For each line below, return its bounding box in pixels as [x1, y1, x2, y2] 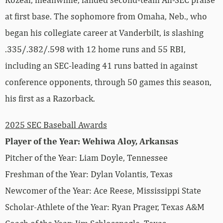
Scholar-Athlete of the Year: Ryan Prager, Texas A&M [5, 201, 205, 212]
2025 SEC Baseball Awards [5, 119, 107, 130]
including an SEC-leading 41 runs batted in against [5, 60, 198, 71]
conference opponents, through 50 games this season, [5, 76, 212, 87]
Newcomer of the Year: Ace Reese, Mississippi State [5, 185, 201, 196]
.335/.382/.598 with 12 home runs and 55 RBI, [5, 43, 186, 54]
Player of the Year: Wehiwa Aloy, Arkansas [5, 135, 178, 146]
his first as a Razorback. [5, 93, 95, 104]
